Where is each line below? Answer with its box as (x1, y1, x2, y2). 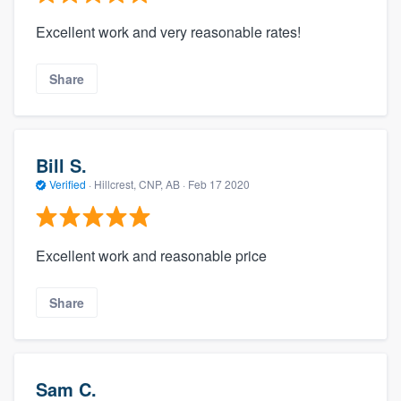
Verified (47, 175, 89, 192)
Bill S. (36, 151, 87, 178)
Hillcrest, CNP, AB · (91, 175, 188, 192)
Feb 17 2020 (188, 175, 250, 192)
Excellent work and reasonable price (36, 245, 267, 267)
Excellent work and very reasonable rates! (36, 21, 301, 42)
